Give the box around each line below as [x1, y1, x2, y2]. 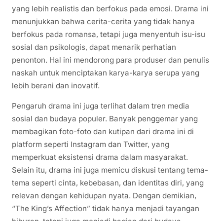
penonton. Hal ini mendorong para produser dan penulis [12, 55, 209, 65]
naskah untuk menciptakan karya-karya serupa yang [12, 68, 199, 78]
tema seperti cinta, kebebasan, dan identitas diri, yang [12, 178, 204, 188]
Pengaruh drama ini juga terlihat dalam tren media [12, 101, 189, 111]
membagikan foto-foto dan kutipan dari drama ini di [12, 127, 194, 137]
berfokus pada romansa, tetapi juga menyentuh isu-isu [12, 30, 205, 39]
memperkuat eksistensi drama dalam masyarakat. [12, 152, 188, 162]
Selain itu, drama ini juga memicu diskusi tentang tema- [12, 165, 208, 175]
